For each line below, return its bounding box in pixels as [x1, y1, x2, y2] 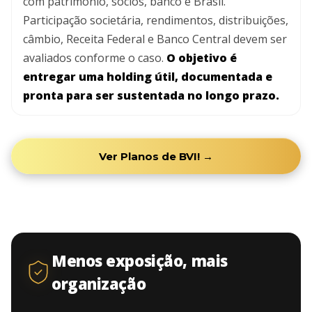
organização [52, 273, 146, 295]
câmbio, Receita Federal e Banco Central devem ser [23, 31, 287, 47]
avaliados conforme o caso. [23, 50, 166, 66]
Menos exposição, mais [52, 250, 228, 272]
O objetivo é [166, 50, 237, 66]
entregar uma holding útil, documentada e [23, 69, 272, 85]
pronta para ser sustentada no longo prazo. [23, 88, 279, 104]
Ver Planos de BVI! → [99, 149, 213, 163]
